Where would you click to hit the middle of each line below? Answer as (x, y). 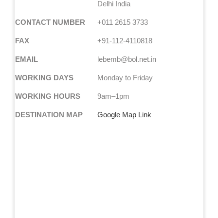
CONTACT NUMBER (50, 22)
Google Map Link (124, 114)
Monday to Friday (125, 77)
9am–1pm (113, 96)
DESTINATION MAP (49, 114)
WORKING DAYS (44, 77)
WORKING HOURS (47, 96)
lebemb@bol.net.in (127, 59)
